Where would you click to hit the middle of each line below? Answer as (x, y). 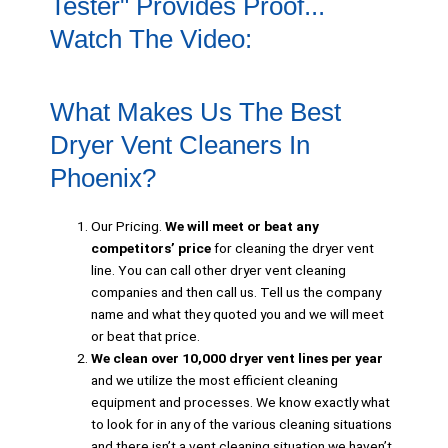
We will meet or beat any (242, 226)
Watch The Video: (151, 39)
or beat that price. (146, 336)
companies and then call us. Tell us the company (236, 292)
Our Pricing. (128, 226)
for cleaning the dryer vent (293, 248)
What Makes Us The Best (195, 112)
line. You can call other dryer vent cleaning (219, 270)
